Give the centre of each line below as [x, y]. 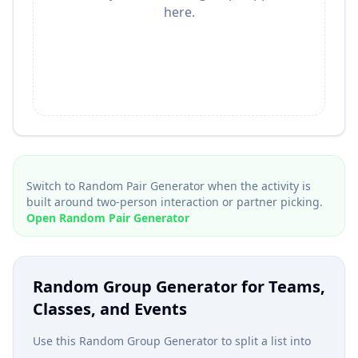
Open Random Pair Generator [108, 218]
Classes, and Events [110, 309]
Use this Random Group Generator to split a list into [172, 341]
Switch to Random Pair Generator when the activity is [169, 186]
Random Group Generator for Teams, [179, 286]
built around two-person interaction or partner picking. [175, 202]
